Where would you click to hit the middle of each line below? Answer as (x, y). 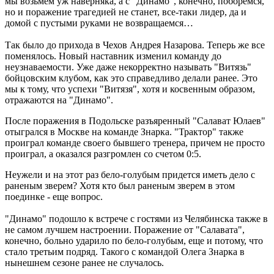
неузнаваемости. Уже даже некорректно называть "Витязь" (128, 67)
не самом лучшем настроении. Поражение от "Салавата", (125, 229)
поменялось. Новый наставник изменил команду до (113, 56)
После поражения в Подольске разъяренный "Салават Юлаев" (135, 120)
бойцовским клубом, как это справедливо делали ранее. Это (131, 78)
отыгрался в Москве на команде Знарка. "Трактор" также (124, 131)
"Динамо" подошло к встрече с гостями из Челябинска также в (136, 218)
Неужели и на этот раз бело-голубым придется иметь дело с (130, 174)
